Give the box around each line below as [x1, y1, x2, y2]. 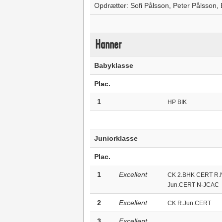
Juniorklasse [94, 134, 138, 142]
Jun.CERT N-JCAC [167, 181, 219, 188]
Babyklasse [94, 61, 133, 69]
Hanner [95, 37, 121, 52]
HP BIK [167, 99, 187, 106]
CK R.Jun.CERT [167, 200, 211, 207]
